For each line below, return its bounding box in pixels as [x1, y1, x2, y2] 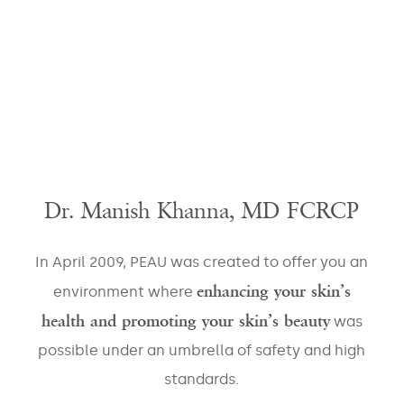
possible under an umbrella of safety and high [38, 341, 366, 359]
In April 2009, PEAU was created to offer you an [35, 252, 369, 271]
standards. [164, 370, 240, 388]
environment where [52, 282, 197, 300]
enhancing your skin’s [196, 280, 351, 301]
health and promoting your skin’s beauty [41, 310, 330, 331]
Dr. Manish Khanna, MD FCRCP [44, 197, 360, 225]
